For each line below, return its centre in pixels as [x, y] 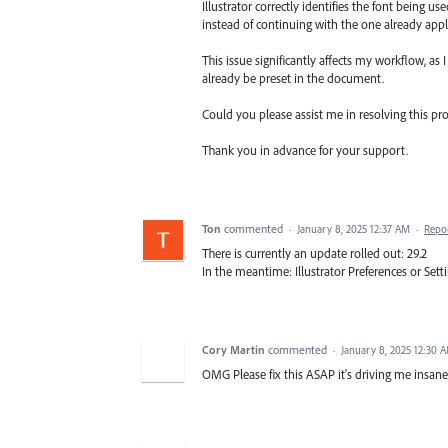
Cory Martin [233, 350]
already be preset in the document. [293, 77]
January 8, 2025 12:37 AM [353, 229]
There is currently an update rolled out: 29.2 [314, 253]
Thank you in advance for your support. [305, 150]
